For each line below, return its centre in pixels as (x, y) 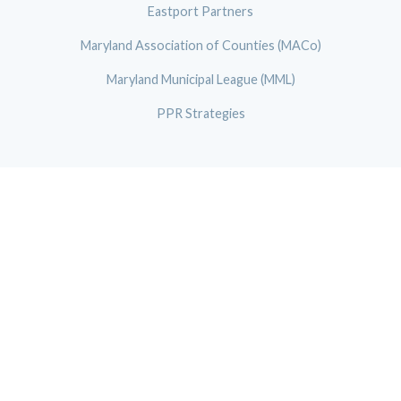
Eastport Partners (200, 12)
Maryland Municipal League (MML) (200, 80)
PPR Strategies (200, 113)
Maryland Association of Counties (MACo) (200, 46)
